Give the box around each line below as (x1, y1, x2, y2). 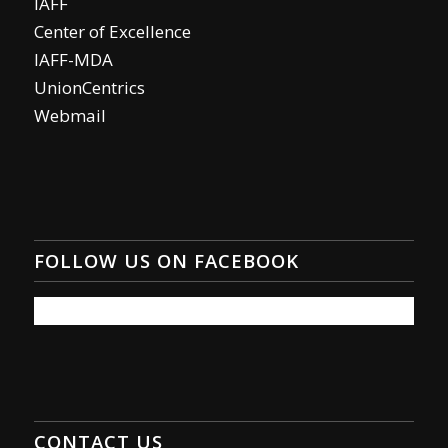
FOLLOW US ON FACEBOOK (33, 248, 299, 274)
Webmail (33, 104, 106, 128)
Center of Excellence (33, 20, 191, 44)
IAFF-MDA (33, 48, 113, 72)
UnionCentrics (33, 76, 145, 100)
